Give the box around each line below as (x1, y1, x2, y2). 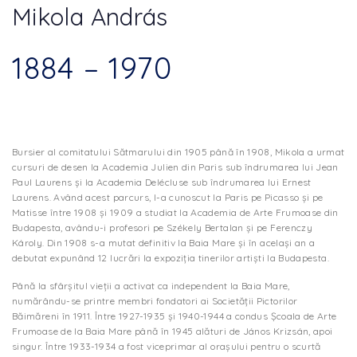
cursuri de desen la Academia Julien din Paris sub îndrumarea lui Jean (12, 161, 339, 173)
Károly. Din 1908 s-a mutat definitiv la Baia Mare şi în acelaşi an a (12, 237, 316, 249)
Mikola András (12, 2, 168, 32)
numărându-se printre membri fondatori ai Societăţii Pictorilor (12, 294, 298, 307)
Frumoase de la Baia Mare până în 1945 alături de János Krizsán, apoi (12, 324, 333, 337)
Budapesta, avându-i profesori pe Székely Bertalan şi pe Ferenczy (12, 222, 313, 233)
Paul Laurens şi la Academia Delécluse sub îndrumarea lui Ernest (12, 176, 312, 188)
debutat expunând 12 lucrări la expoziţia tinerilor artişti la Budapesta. (12, 252, 329, 264)
